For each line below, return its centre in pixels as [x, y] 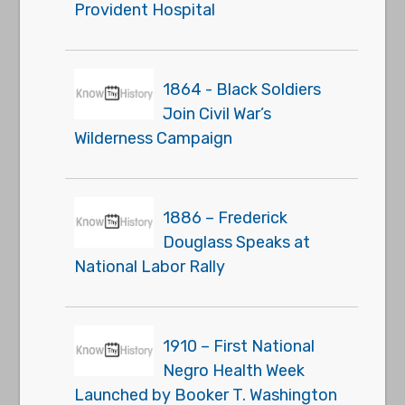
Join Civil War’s [217, 114]
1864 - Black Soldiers [242, 90]
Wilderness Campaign [154, 139]
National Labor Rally [150, 267]
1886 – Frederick [226, 218]
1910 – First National [239, 347]
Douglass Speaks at [237, 243]
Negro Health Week [234, 371]
